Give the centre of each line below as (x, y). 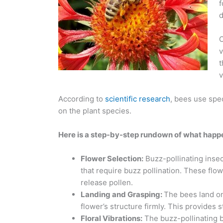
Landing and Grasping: (122, 194)
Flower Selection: (112, 159)
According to (82, 99)
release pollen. (107, 182)
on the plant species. (95, 111)
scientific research (138, 99)
